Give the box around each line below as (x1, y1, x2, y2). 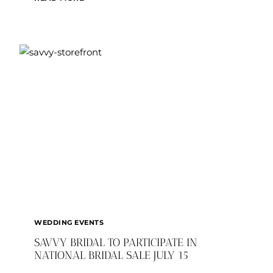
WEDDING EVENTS (34, 218, 104, 227)
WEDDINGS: (83, 7, 133, 16)
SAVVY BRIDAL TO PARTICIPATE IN (34, 236, 197, 249)
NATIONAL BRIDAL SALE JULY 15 (34, 249, 188, 262)
